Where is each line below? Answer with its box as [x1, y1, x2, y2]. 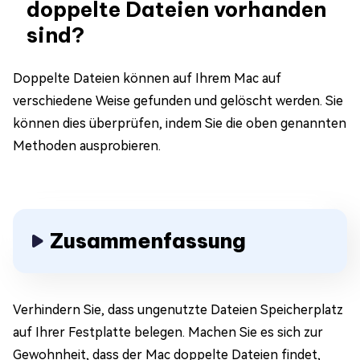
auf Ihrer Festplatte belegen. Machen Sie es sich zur [13, 324, 323, 340]
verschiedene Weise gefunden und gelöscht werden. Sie [13, 92, 343, 108]
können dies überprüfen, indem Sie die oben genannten [13, 115, 346, 131]
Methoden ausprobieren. [13, 137, 161, 153]
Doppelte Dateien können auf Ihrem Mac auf [13, 70, 281, 86]
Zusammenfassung [50, 227, 246, 254]
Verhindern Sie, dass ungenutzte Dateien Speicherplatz [13, 301, 343, 317]
